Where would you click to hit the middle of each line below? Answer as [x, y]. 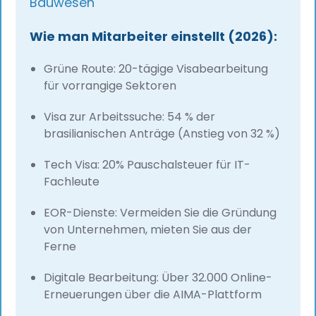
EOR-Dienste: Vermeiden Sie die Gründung [160, 213]
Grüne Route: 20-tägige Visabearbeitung [156, 69]
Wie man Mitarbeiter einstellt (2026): [154, 37]
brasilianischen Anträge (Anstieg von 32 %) [162, 134]
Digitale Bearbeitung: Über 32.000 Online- [158, 278]
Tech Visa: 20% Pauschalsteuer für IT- [147, 165]
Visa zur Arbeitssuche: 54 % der [130, 117]
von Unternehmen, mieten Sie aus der [148, 230]
